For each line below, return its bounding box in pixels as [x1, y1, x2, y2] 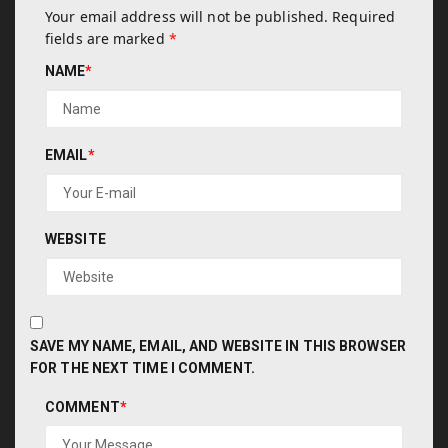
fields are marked [45, 28, 169, 48]
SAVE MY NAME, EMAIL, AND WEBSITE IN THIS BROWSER [30, 337, 406, 354]
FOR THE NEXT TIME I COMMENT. [30, 359, 255, 376]
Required [332, 6, 396, 26]
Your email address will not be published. [45, 6, 329, 26]
